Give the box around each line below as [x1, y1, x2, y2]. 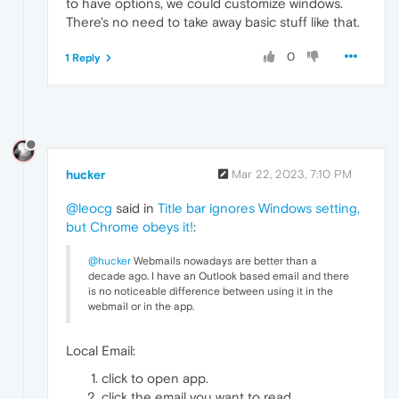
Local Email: [66, 342, 135, 358]
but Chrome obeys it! [66, 218, 193, 234]
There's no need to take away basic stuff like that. [66, 14, 360, 30]
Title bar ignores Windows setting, [158, 199, 360, 216]
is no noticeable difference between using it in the [88, 284, 333, 297]
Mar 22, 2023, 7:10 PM [232, 167, 352, 181]
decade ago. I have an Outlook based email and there [88, 269, 349, 282]
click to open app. [102, 370, 208, 386]
